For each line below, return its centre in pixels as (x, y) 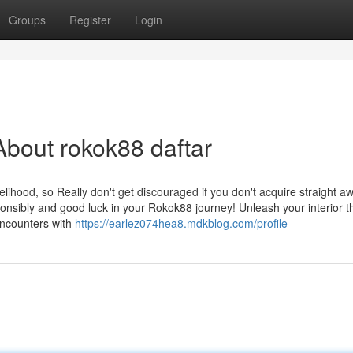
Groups (27, 20)
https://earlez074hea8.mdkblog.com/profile (181, 223)
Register (90, 20)
